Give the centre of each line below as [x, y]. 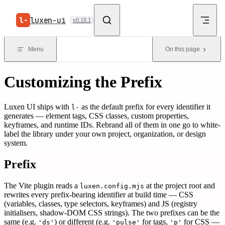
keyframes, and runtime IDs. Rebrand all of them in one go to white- [112, 125]
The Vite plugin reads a [42, 185]
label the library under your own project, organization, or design [105, 134]
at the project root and [180, 185]
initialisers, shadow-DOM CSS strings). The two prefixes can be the [112, 212]
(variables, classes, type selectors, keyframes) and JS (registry [101, 203]
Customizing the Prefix [85, 82]
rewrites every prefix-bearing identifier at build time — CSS [99, 194]
